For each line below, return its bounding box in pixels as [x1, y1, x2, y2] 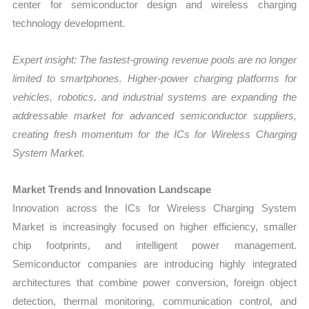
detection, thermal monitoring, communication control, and [12, 295, 297, 308]
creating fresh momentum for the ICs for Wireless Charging [12, 128, 297, 141]
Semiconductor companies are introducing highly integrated [12, 258, 297, 270]
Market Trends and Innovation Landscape [12, 183, 212, 196]
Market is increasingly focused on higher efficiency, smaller [12, 221, 297, 233]
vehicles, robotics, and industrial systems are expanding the [12, 91, 297, 103]
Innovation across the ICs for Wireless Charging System [12, 202, 297, 215]
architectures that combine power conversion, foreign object [12, 277, 297, 289]
